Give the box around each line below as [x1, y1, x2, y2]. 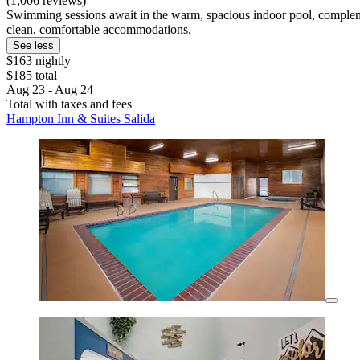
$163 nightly [6, 54, 71, 68]
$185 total [6, 68, 57, 83]
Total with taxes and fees [6, 97, 132, 112]
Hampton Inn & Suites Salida [6, 112, 155, 126]
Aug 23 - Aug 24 [6, 83, 93, 97]
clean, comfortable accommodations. [6, 22, 191, 37]
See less [13, 39, 54, 52]
